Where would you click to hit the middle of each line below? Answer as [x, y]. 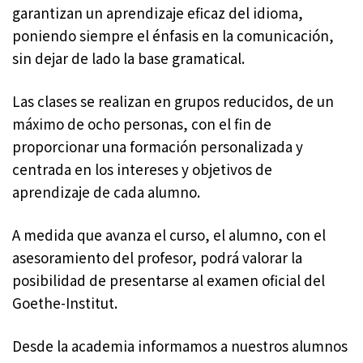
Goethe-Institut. [65, 303]
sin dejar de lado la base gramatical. [128, 58]
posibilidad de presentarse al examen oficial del [169, 280]
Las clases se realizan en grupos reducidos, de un [173, 101]
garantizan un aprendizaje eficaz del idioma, [158, 13]
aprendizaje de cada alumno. [106, 192]
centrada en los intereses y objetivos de [142, 169]
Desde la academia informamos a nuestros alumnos [180, 346]
